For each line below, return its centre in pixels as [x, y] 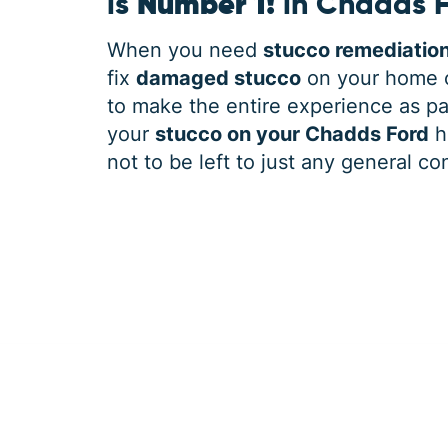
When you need [185, 50]
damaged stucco [219, 78]
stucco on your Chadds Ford [292, 134]
